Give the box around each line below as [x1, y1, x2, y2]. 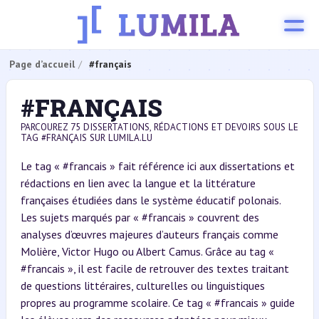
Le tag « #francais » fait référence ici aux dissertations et [20, 159, 295, 173]
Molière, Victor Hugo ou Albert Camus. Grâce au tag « [20, 244, 274, 258]
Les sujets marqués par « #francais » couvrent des [20, 210, 259, 224]
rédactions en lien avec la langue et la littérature [20, 176, 256, 190]
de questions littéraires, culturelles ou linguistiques [20, 278, 265, 293]
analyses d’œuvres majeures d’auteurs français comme [20, 227, 278, 241]
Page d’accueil [9, 58, 75, 70]
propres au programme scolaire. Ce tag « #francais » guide [20, 296, 295, 310]
